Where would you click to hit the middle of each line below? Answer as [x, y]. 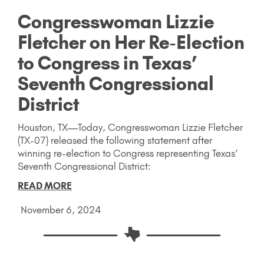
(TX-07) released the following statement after [115, 141]
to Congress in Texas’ [107, 63]
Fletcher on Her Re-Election [131, 43]
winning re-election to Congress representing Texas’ [128, 154]
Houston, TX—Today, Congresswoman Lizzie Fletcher [130, 128]
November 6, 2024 [61, 210]
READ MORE [45, 186]
